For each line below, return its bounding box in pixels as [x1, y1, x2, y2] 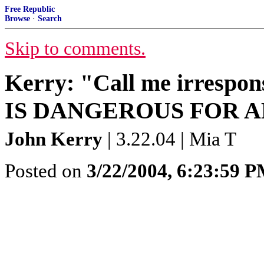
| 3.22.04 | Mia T [103, 128, 236, 150]
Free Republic [5, 5, 55, 14]
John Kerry [5, 128, 103, 150]
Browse [5, 14, 30, 23]
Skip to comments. [5, 38, 146, 59]
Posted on [5, 160, 87, 181]
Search [38, 14, 62, 23]
